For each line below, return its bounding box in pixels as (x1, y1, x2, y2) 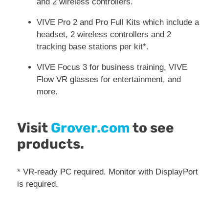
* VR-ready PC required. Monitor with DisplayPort (17, 167, 198, 177)
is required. (17, 179, 58, 189)
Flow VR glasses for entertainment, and (37, 75, 181, 85)
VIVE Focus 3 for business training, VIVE (37, 63, 187, 72)
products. (17, 136, 84, 153)
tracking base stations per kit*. (37, 42, 149, 52)
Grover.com (51, 120, 132, 136)
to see (132, 120, 174, 136)
